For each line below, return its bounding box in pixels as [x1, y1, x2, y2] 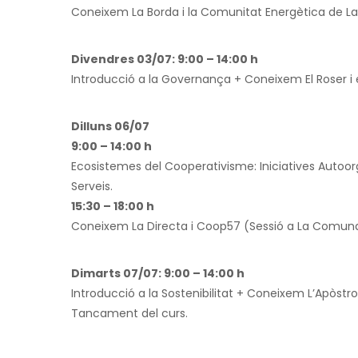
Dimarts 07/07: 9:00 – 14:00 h [71, 265, 245, 281]
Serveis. [71, 177, 113, 194]
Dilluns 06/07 [71, 117, 149, 134]
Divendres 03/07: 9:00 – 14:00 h [71, 50, 258, 67]
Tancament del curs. [71, 304, 188, 321]
